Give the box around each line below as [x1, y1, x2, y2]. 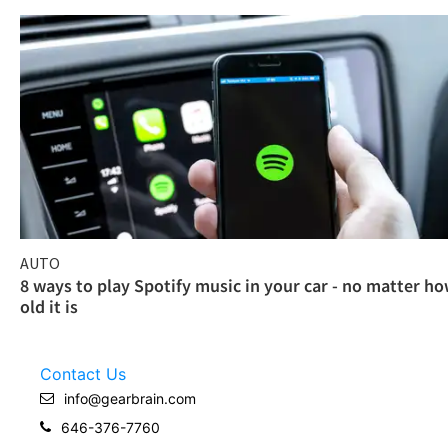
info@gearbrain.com [64, 389, 196, 407]
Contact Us [40, 363, 126, 384]
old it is [20, 294, 78, 318]
